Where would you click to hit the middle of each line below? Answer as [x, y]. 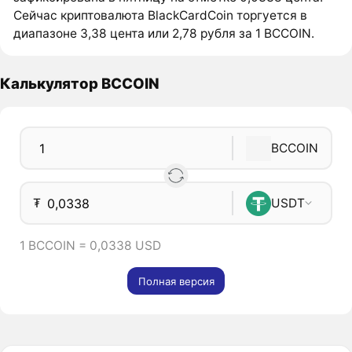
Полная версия [176, 281]
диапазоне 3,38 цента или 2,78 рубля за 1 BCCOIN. [164, 33]
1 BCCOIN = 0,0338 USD [90, 246]
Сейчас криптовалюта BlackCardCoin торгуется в [161, 15]
